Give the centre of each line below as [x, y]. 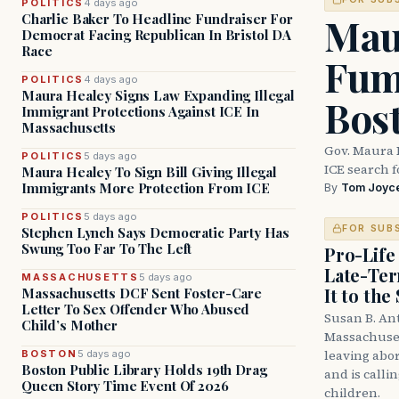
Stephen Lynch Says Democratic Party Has [156, 232]
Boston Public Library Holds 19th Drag [144, 370]
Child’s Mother [69, 325]
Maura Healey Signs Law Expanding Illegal [159, 95]
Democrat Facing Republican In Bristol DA [157, 35]
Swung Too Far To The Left [107, 248]
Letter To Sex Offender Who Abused [136, 309]
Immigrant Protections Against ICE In [140, 111]
